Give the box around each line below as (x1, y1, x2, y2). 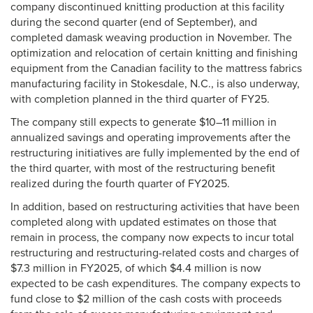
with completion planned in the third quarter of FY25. (10, 92, 270, 107)
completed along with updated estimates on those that (10, 215, 277, 230)
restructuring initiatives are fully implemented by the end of (10, 146, 300, 161)
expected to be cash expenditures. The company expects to (10, 277, 300, 291)
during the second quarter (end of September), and (10, 15, 257, 30)
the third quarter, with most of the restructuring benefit (10, 161, 275, 176)
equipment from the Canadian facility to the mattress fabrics (10, 61, 302, 76)
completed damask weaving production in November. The (10, 31, 292, 45)
